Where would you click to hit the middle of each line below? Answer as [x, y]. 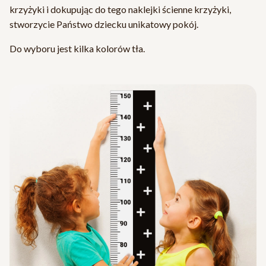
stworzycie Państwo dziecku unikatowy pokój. [104, 24]
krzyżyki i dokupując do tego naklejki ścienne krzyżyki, [120, 9]
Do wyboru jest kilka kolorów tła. [77, 48]
